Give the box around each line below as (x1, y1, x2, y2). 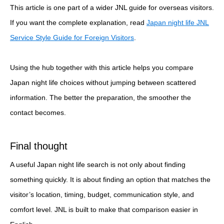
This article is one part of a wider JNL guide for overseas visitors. (10, 3, 214, 11)
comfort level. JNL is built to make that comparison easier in (10, 205, 198, 214)
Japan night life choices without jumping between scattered (10, 78, 196, 87)
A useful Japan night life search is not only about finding (10, 160, 185, 169)
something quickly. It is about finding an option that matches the (10, 175, 210, 184)
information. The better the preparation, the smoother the (10, 93, 191, 102)
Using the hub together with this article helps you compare (10, 63, 193, 72)
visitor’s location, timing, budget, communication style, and (10, 190, 194, 199)
